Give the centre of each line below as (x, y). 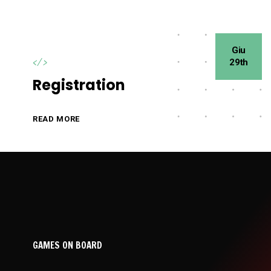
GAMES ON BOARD (67, 245)
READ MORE (56, 119)
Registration (79, 85)
